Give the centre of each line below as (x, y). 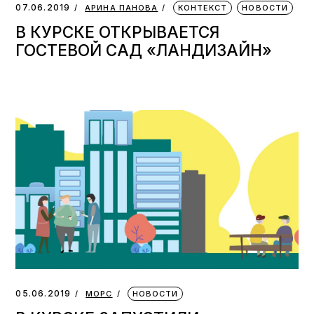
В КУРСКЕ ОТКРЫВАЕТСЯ (118, 32)
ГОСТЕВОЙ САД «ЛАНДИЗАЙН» (144, 50)
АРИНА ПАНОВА (122, 8)
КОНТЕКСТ (203, 8)
